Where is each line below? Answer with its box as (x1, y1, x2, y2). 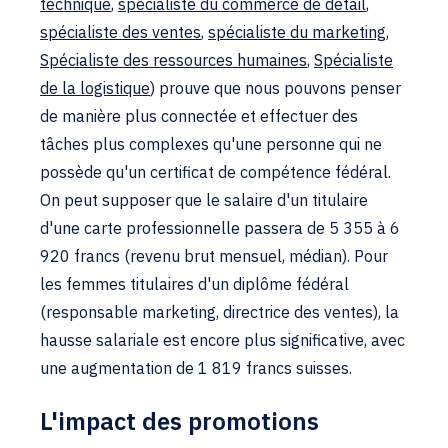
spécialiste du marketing (208, 22, 386, 42)
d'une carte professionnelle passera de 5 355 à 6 (40, 218, 400, 238)
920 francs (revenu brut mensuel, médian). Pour (40, 246, 388, 266)
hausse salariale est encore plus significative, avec (40, 330, 405, 350)
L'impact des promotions (40, 405, 319, 437)
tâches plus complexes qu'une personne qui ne (40, 134, 382, 154)
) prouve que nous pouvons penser (150, 78, 401, 98)
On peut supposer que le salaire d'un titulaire (40, 190, 368, 210)
